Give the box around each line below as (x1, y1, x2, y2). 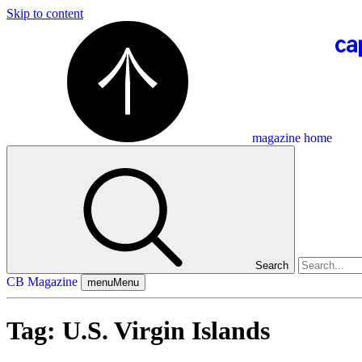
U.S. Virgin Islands (62, 316, 270, 346)
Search (255, 259, 288, 271)
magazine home (252, 131, 332, 145)
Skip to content (6, 6, 83, 20)
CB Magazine (6, 275, 78, 288)
